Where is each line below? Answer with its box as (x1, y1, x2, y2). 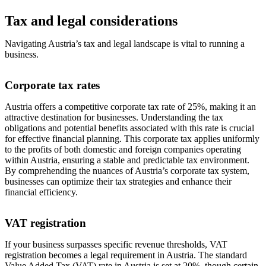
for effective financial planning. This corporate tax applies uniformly (5, 134, 259, 144)
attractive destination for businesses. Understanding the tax (5, 112, 223, 123)
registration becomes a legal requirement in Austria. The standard (5, 250, 247, 261)
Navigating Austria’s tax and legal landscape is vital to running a (5, 39, 245, 49)
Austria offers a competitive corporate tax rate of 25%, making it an (5, 102, 256, 112)
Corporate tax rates (5, 79, 100, 92)
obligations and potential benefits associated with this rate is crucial (5, 123, 254, 134)
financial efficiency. (5, 187, 78, 198)
